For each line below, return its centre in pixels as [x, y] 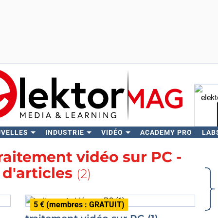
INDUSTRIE [64, 132]
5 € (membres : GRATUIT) [79, 205]
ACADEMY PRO [166, 132]
